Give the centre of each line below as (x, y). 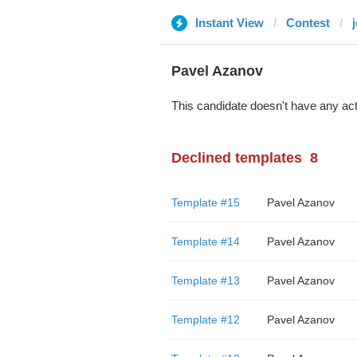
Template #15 (205, 202)
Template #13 (205, 280)
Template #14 (205, 241)
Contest (308, 23)
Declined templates (236, 158)
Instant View (229, 23)
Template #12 (205, 320)
